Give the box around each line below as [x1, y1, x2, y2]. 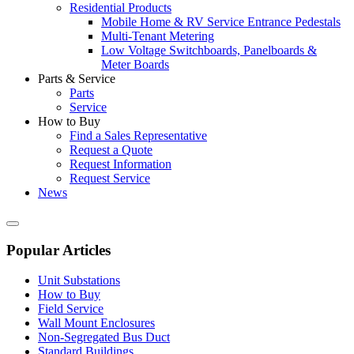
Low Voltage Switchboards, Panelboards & [101, 43, 317, 57]
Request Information [70, 157, 171, 171]
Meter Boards [101, 58, 169, 71]
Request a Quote [70, 143, 153, 156]
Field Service [38, 302, 104, 316]
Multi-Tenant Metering [101, 29, 214, 43]
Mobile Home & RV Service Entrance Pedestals [101, 15, 341, 28]
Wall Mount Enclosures [38, 316, 155, 330]
